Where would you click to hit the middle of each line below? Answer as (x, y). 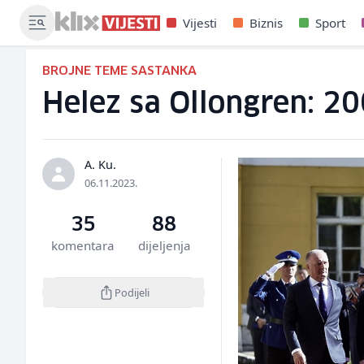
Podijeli (132, 292)
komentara (83, 245)
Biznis (266, 23)
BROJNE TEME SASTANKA (119, 71)
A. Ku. (100, 165)
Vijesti (200, 23)
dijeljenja (164, 245)
